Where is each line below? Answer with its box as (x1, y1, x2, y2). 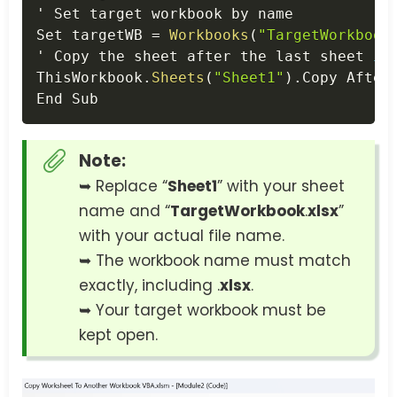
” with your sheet (217, 175, 345, 198)
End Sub (36, 90, 98, 108)
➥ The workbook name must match (79, 250, 351, 272)
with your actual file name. (79, 225, 284, 247)
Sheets (152, 69, 205, 87)
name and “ (79, 200, 170, 222)
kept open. (79, 324, 158, 346)
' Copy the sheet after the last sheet (36, 48, 373, 66)
